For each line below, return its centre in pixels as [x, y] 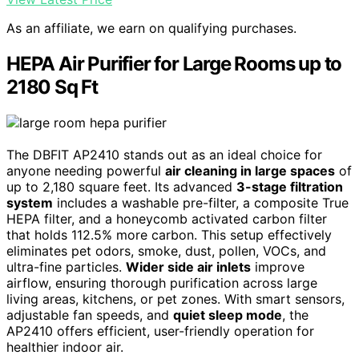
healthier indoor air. [65, 347]
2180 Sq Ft [52, 87]
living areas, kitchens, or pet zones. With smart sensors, [175, 298]
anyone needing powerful [86, 170]
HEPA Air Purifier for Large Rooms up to [174, 63]
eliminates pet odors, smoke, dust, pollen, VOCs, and [166, 250]
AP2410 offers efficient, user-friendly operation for [160, 331]
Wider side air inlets [188, 266]
